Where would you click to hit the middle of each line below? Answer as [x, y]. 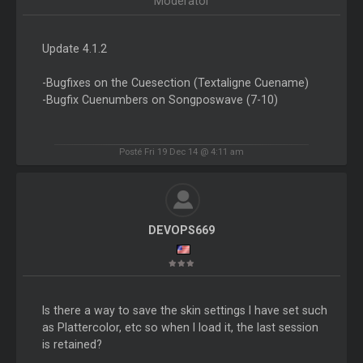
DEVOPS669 [181, 231]
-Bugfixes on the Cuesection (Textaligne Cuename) [175, 82]
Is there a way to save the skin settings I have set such [184, 310]
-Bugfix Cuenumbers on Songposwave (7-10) [160, 99]
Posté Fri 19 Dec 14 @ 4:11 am [181, 152]
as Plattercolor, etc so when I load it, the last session [180, 327]
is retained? [72, 344]
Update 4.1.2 [74, 48]
